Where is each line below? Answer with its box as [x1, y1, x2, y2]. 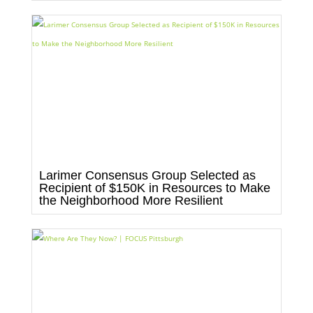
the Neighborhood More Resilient [38, 193, 223, 208]
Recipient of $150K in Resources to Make [38, 180, 270, 195]
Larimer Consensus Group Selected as [38, 168, 256, 182]
